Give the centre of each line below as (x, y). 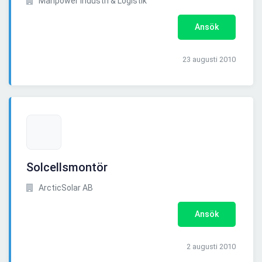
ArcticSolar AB (65, 188)
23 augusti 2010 (209, 60)
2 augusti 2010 (211, 247)
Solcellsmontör (67, 168)
